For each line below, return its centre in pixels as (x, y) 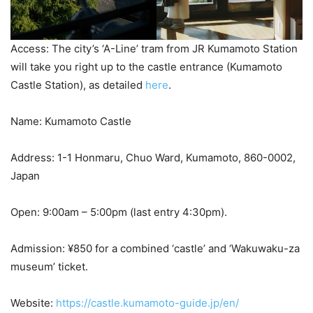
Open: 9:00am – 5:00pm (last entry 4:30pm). (119, 212)
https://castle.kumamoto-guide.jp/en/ (147, 303)
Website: (33, 303)
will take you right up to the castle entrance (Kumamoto (146, 67)
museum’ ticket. (49, 267)
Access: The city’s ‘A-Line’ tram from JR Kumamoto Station (154, 49)
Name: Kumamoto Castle (72, 122)
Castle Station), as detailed (78, 85)
